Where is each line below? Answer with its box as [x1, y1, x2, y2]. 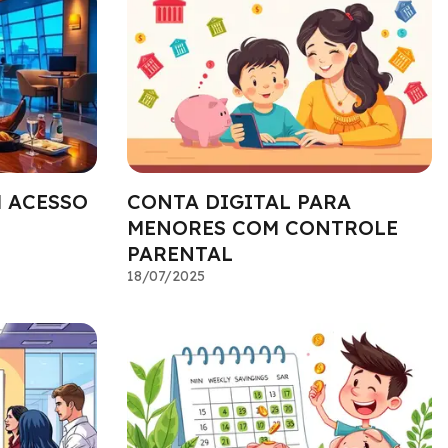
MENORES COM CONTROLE [126, 215, 398, 241]
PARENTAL [126, 241, 233, 267]
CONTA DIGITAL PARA [126, 189, 351, 215]
